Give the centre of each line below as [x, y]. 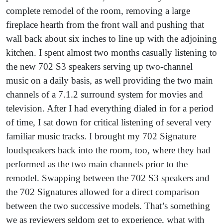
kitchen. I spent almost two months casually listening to [111, 52]
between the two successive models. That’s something [108, 206]
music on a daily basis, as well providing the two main [110, 80]
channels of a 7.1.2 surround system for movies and [105, 94]
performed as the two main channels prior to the [97, 164]
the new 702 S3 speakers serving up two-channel [99, 66]
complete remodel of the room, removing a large [98, 10]
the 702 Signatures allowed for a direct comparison [103, 192]
